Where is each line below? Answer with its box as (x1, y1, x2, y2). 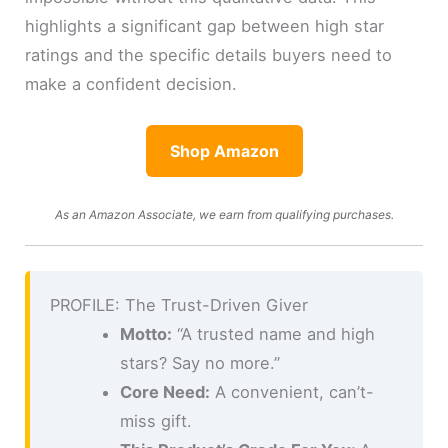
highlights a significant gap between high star (25, 16, 385, 37)
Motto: (119, 323, 172, 344)
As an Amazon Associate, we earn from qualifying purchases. (54, 206, 394, 222)
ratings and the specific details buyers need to (25, 45, 393, 66)
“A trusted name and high (171, 323, 375, 344)
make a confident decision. (25, 74, 238, 95)
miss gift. (119, 410, 192, 431)
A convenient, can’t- (209, 381, 374, 402)
